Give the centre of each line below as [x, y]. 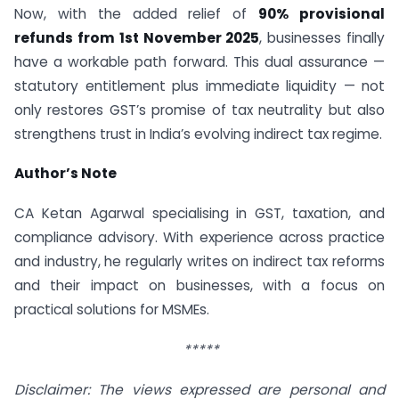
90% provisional [322, 13]
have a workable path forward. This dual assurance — [199, 61]
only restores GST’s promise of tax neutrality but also [199, 110]
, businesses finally [322, 37]
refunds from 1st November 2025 [137, 37]
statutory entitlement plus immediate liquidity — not [199, 85]
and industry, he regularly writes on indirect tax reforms [199, 262]
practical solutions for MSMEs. [112, 310]
